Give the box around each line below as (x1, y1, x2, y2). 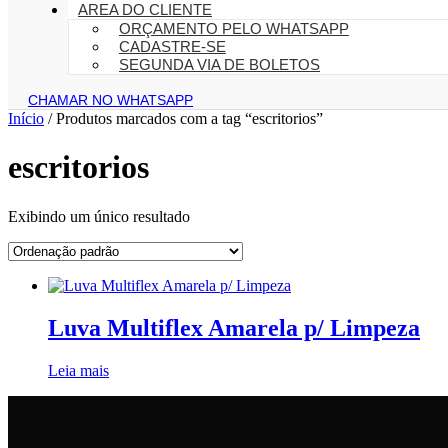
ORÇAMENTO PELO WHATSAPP (119, 20, 349, 37)
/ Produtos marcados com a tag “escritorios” (44, 110, 323, 127)
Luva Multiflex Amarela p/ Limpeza (48, 314, 420, 341)
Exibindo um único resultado (8, 207, 190, 225)
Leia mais (48, 361, 109, 379)
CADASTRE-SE (119, 38, 226, 55)
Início (8, 110, 44, 127)
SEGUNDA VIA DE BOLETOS (119, 56, 320, 73)
